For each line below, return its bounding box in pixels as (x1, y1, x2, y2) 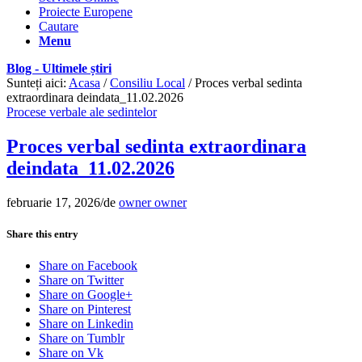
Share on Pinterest (39, 302, 131, 317)
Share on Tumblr (39, 331, 124, 346)
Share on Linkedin (39, 317, 133, 331)
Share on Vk (39, 346, 103, 360)
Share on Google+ (39, 288, 133, 302)
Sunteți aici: (6, 76, 66, 90)
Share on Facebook (39, 259, 137, 273)
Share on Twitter (39, 273, 124, 288)
